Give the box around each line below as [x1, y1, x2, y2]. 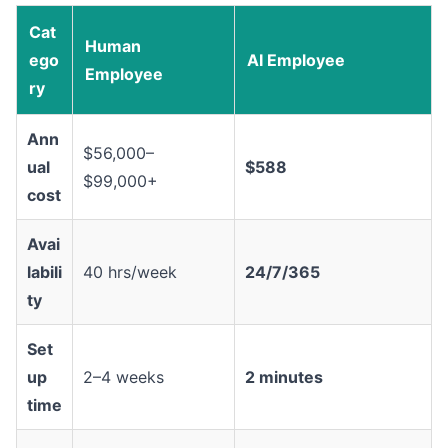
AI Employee [247, 50, 345, 71]
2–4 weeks [83, 367, 164, 388]
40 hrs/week [83, 262, 177, 283]
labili [27, 262, 62, 283]
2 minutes [245, 367, 323, 388]
